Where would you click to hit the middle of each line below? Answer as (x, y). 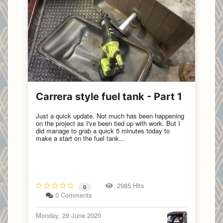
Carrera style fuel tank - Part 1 (109, 96)
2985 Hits (129, 186)
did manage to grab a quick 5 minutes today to (103, 130)
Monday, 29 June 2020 (68, 216)
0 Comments (74, 195)
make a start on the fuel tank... (80, 138)
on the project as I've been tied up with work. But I (108, 123)
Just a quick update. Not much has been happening (110, 115)
